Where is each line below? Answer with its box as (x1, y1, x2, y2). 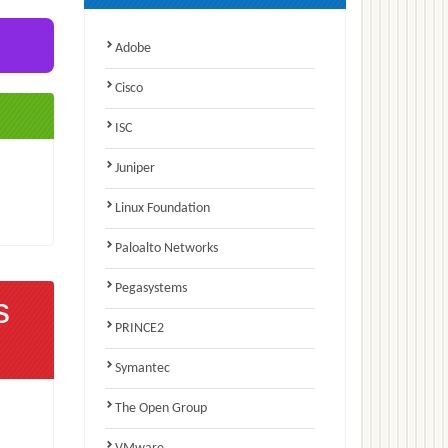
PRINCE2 (114, 320, 164, 336)
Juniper (114, 160, 155, 176)
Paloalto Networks (114, 240, 218, 256)
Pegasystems (114, 280, 187, 296)
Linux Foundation (114, 200, 210, 216)
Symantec (114, 360, 170, 376)
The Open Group (114, 400, 207, 416)
